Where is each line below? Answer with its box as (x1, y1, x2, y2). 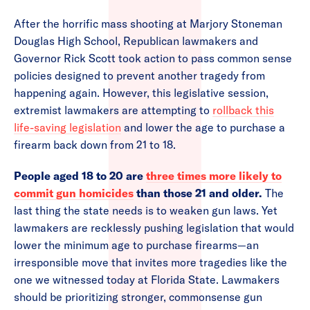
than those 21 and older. (134, 186, 262, 201)
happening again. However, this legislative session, (14, 86, 268, 100)
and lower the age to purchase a (121, 120, 285, 135)
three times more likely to (146, 169, 282, 183)
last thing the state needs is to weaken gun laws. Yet (14, 203, 277, 218)
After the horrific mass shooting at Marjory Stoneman (14, 17, 282, 31)
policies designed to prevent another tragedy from (14, 69, 265, 83)
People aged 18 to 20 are (14, 169, 146, 183)
